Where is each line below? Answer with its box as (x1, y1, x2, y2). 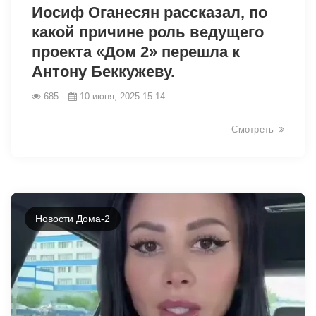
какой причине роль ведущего (32, 23, 264, 41)
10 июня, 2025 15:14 (80, 90, 165, 102)
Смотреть (231, 123, 274, 135)
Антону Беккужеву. (32, 62, 175, 80)
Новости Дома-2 (35, 212, 110, 224)
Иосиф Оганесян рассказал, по (32, 3, 267, 21)
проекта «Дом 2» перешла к (32, 42, 240, 61)
